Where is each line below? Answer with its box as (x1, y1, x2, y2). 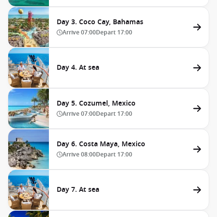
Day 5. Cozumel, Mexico (57, 98, 136, 108)
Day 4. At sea (57, 62, 99, 73)
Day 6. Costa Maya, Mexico (57, 139, 145, 149)
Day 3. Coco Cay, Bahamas (57, 17, 143, 27)
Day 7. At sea (57, 185, 99, 195)
